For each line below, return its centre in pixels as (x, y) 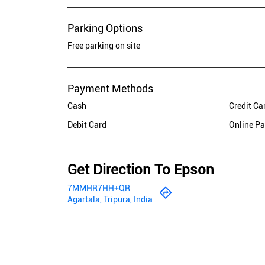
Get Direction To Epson (141, 169)
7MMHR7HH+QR (99, 188)
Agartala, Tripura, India (110, 199)
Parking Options (105, 28)
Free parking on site (104, 45)
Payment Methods (110, 88)
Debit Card (87, 125)
